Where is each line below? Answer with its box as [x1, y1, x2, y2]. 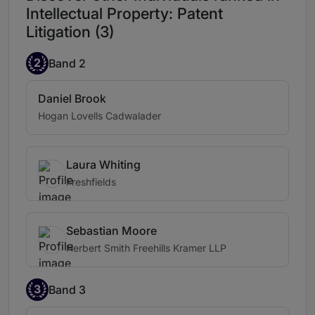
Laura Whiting [66, 157, 141, 172]
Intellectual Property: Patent [26, 4, 223, 23]
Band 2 [49, 56, 86, 70]
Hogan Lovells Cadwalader [38, 110, 161, 122]
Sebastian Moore [66, 224, 157, 238]
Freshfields [66, 176, 116, 188]
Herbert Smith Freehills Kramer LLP [66, 242, 226, 255]
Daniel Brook [38, 91, 106, 106]
